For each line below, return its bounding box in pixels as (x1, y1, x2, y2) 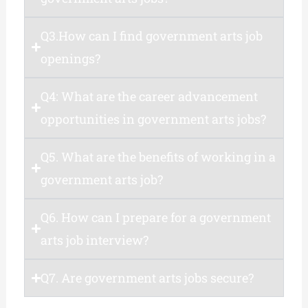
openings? (41, 49, 101, 67)
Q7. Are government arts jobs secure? (41, 269, 254, 286)
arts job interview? (41, 231, 149, 248)
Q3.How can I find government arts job (41, 27, 263, 44)
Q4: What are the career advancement (41, 87, 258, 104)
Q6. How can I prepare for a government (41, 208, 272, 225)
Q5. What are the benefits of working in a (41, 148, 276, 165)
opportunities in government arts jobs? (41, 110, 267, 127)
